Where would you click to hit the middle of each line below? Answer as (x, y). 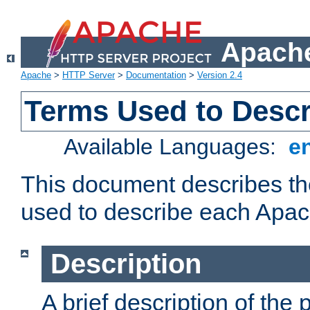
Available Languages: (173, 147)
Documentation (156, 75)
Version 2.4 (220, 75)
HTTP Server (89, 75)
